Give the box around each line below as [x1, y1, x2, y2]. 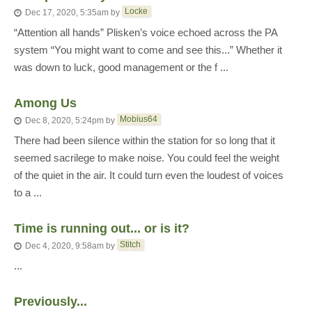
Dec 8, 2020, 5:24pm [25, 116, 104, 126]
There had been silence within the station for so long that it [14, 134, 275, 146]
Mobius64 [120, 114, 157, 124]
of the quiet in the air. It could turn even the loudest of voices [14, 169, 283, 181]
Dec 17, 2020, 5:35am [25, 8, 109, 18]
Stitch [120, 240, 141, 249]
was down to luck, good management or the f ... [14, 61, 228, 73]
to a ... [14, 187, 42, 198]
